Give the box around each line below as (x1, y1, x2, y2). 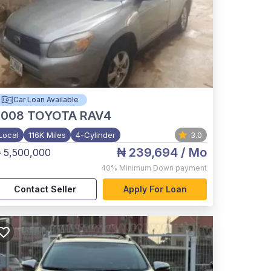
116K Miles (28, 130, 66, 140)
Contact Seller (13, 184, 76, 195)
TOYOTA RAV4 (27, 108, 111, 123)
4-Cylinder (75, 130, 116, 140)
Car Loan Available (13, 95, 79, 104)
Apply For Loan (123, 184, 187, 195)
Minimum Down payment (119, 163, 207, 172)
